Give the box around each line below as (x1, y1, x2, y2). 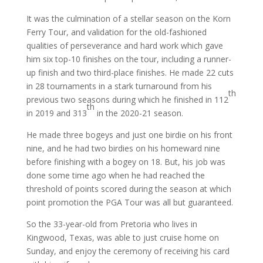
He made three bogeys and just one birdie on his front (26, 129, 232, 140)
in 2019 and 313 (26, 107, 87, 119)
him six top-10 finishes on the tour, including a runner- (26, 53, 231, 65)
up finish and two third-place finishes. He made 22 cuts (26, 67, 234, 78)
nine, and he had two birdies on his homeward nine (26, 143, 220, 154)
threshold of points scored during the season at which (26, 183, 231, 194)
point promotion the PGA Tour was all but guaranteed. (26, 197, 233, 208)
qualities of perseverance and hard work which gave (26, 40, 223, 51)
